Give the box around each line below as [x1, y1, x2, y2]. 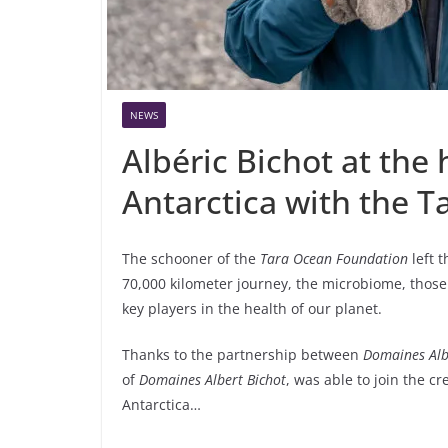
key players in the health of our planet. [122, 299, 382, 319]
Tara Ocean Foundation [260, 249, 408, 269]
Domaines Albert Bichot [139, 370, 286, 390]
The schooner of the [122, 249, 260, 269]
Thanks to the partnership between [122, 345, 363, 365]
